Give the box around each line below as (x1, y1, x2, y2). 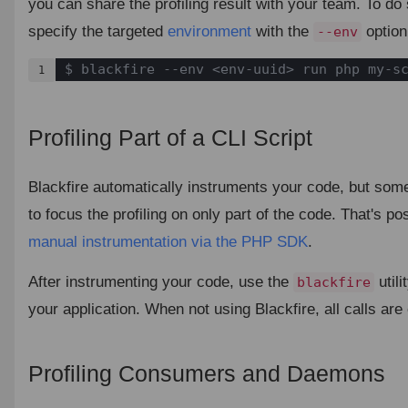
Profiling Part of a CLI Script (27, 124, 312, 150)
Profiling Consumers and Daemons (27, 360, 385, 386)
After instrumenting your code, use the (27, 272, 293, 291)
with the (250, 22, 313, 40)
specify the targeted (27, 22, 168, 40)
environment (167, 22, 251, 40)
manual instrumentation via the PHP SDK (27, 232, 308, 250)
